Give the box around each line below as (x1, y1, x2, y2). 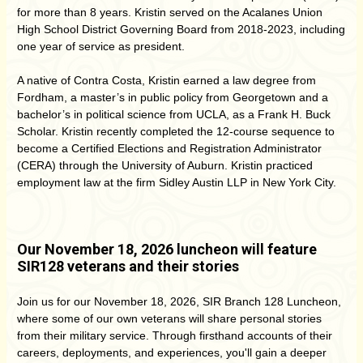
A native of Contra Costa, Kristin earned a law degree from (17, 74, 316, 87)
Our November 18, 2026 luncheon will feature (17, 241, 317, 258)
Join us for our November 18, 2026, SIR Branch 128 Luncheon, (17, 295, 341, 308)
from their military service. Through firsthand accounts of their (17, 329, 332, 342)
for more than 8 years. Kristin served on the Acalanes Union (17, 6, 322, 19)
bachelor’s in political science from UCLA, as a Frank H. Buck (17, 108, 331, 121)
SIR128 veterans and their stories (17, 258, 239, 275)
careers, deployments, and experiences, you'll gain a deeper (17, 346, 327, 359)
